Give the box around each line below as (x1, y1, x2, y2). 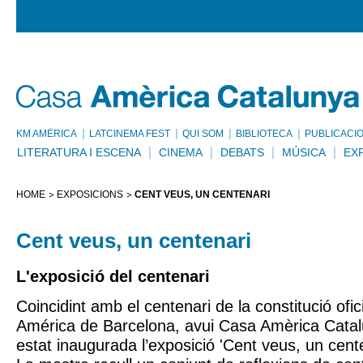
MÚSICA (282, 146, 326, 159)
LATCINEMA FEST (89, 128, 170, 139)
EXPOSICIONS (57, 189, 123, 200)
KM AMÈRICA (16, 128, 77, 139)
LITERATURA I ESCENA (17, 146, 141, 159)
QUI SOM (182, 128, 224, 139)
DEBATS (220, 146, 264, 159)
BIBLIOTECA (236, 128, 293, 139)
